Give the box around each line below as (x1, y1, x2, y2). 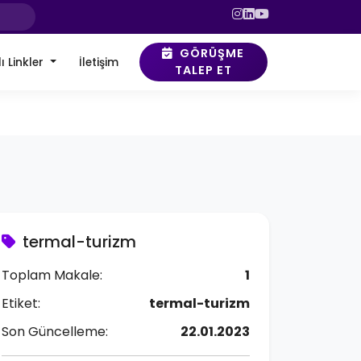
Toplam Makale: (2, 266, 102, 284)
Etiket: (2, 294, 40, 313)
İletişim (78, 54, 118, 70)
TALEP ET (174, 62, 232, 78)
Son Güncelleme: (2, 322, 108, 341)
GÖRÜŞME (180, 45, 245, 61)
